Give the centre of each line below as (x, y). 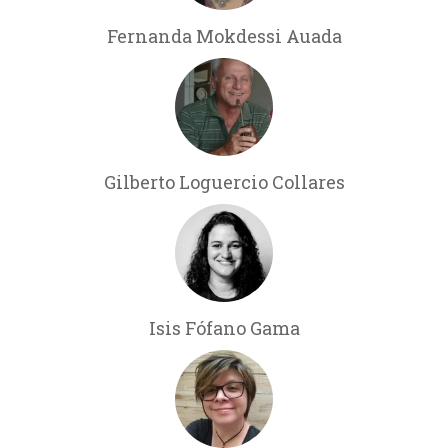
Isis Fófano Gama (224, 327)
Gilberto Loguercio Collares (224, 181)
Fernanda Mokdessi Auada (224, 35)
